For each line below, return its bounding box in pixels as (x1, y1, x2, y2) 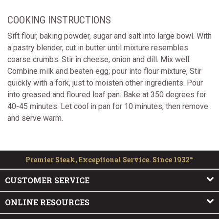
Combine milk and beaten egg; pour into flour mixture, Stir (7, 66, 201, 76)
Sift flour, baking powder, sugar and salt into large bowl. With (7, 31, 212, 41)
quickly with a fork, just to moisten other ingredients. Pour (7, 78, 203, 88)
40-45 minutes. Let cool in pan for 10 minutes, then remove (7, 102, 208, 111)
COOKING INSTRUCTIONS (7, 14, 111, 26)
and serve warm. (7, 113, 63, 123)
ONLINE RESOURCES (5, 197, 89, 207)
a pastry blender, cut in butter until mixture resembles (7, 43, 188, 52)
